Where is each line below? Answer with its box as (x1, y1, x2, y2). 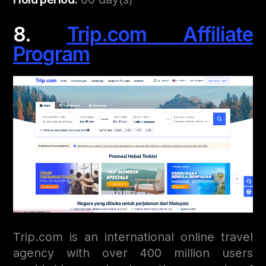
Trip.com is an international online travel (13, 229, 253, 244)
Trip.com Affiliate (66, 22, 253, 47)
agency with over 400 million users (13, 245, 253, 260)
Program (13, 42, 90, 66)
